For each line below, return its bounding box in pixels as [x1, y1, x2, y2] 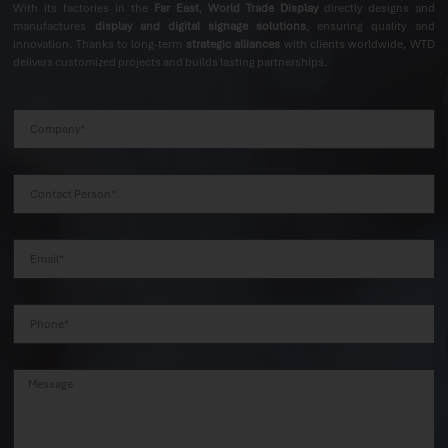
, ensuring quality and [306, 19, 435, 34]
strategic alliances [185, 37, 281, 52]
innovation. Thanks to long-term [13, 37, 186, 52]
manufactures [13, 19, 95, 34]
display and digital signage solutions [94, 19, 307, 34]
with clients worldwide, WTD [280, 37, 435, 52]
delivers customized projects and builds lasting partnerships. [13, 55, 328, 70]
